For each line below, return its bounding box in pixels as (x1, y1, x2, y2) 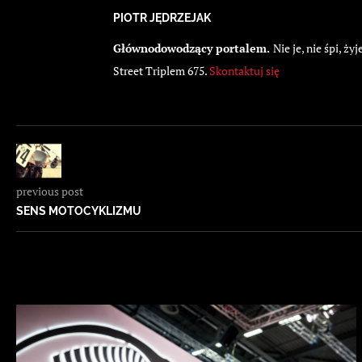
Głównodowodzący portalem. (113, 40, 273, 57)
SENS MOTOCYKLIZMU (16, 204, 141, 218)
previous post (16, 183, 83, 200)
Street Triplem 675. (113, 63, 209, 79)
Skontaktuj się (209, 63, 280, 79)
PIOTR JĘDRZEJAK (113, 11, 211, 25)
